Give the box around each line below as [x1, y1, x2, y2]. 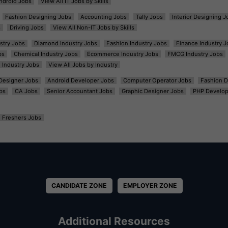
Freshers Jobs [2, 113, 41, 121]
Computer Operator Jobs [123, 76, 191, 84]
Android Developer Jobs [47, 76, 114, 84]
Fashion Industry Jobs [106, 39, 167, 47]
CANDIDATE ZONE [51, 181, 107, 189]
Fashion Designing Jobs [5, 13, 71, 20]
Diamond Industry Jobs [34, 39, 97, 47]
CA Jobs [14, 87, 38, 95]
